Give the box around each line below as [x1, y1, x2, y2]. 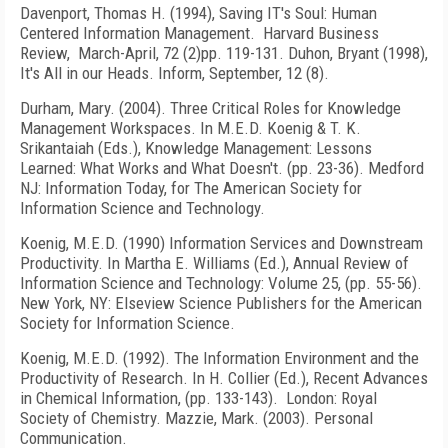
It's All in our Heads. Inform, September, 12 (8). [20, 63, 329, 83]
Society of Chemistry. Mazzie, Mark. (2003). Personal [20, 408, 373, 428]
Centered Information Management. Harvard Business [20, 23, 379, 43]
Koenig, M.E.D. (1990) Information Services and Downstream [20, 233, 423, 253]
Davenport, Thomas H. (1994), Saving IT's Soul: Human [20, 3, 377, 23]
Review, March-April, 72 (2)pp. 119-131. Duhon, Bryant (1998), [20, 43, 428, 63]
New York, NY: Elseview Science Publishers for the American [20, 293, 422, 313]
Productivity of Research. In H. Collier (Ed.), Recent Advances [20, 368, 428, 388]
